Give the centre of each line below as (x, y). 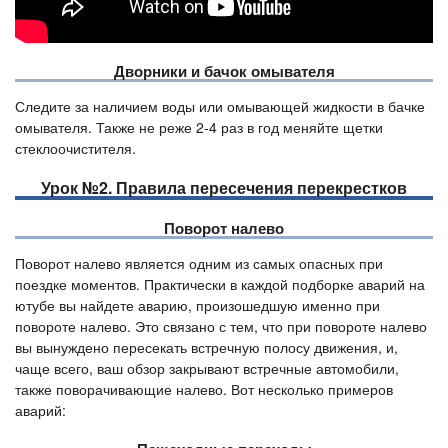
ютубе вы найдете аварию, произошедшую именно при (197, 304)
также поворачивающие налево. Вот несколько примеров (204, 388)
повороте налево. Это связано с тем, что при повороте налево (221, 325)
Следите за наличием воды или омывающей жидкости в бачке (220, 105)
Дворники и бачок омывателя (224, 70)
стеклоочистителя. (75, 147)
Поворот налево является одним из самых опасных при (199, 262)
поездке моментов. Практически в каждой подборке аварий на (220, 283)
